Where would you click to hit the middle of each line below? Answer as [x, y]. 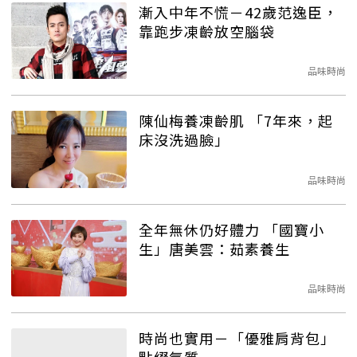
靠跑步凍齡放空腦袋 [207, 31]
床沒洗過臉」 [184, 140]
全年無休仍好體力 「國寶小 [231, 229]
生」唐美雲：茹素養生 [214, 248]
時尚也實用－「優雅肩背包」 [237, 338]
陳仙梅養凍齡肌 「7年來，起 [236, 121]
